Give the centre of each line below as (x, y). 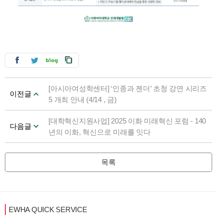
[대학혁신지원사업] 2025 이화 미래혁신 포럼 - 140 (127, 121)
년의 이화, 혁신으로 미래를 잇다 (100, 132)
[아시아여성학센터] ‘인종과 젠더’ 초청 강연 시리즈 (128, 89)
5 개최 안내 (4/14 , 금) (83, 100)
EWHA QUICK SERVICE (48, 210)
